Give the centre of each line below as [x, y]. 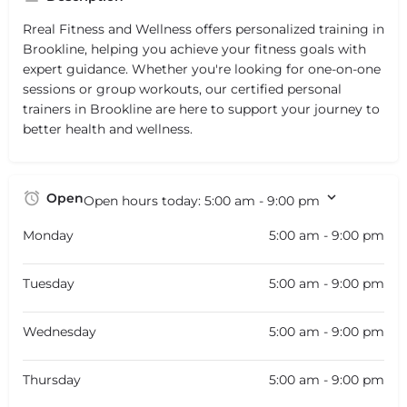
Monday [48, 235]
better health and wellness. [108, 129]
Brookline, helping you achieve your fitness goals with [194, 49]
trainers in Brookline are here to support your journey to [201, 109]
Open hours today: [144, 200]
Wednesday [60, 331]
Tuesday [49, 283]
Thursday [52, 379]
